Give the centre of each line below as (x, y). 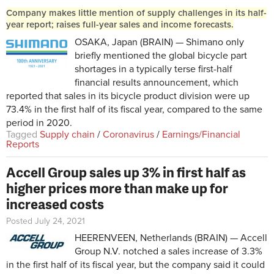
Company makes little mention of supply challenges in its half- (136, 13)
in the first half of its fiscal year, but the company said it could (135, 265)
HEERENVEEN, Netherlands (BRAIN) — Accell (171, 238)
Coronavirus (128, 135)
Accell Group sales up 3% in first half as (126, 172)
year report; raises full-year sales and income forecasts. (120, 25)
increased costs (55, 204)
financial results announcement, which (157, 83)
